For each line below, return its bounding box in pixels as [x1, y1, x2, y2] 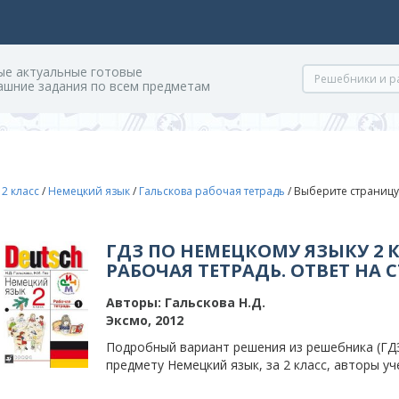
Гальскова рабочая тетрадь [139, 183, 285, 199]
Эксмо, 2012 [106, 312, 183, 329]
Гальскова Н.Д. [161, 294, 265, 311]
